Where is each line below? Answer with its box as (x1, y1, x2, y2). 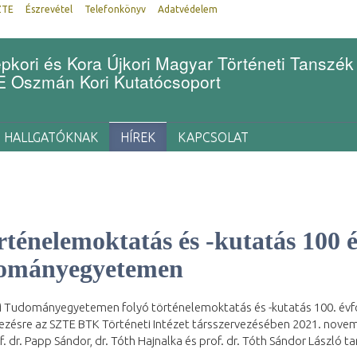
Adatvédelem (158, 4, 218, 14)
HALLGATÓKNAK (4, 130, 98, 144)
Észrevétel (25, 4, 73, 14)
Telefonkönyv (84, 4, 146, 14)
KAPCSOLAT (178, 130, 249, 144)
